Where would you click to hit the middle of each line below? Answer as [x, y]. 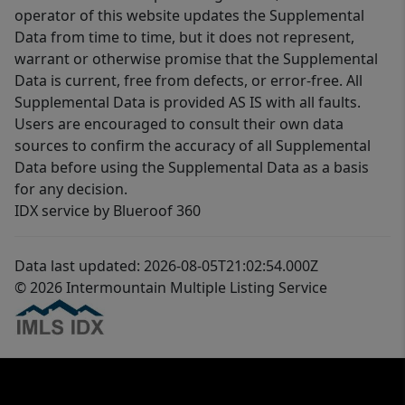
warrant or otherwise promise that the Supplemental [196, 59]
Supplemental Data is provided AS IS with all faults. [188, 103]
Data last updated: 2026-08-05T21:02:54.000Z [166, 266]
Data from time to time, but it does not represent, [184, 38]
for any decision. [71, 189]
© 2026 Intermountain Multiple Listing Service [171, 288]
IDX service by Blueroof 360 [108, 211]
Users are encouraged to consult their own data [179, 124]
